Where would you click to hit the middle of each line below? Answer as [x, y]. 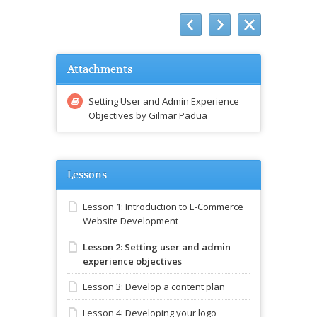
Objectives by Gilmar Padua [148, 115]
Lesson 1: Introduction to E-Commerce [163, 207]
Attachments [100, 69]
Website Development [131, 221]
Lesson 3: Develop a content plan [154, 287]
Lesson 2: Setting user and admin [157, 247]
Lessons [87, 174]
